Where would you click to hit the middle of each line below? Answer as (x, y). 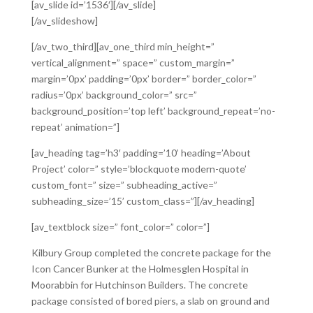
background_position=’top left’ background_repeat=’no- (153, 111)
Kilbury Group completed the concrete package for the (151, 253)
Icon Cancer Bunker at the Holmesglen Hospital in (140, 269)
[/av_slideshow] (64, 21)
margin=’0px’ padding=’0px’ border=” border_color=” (144, 79)
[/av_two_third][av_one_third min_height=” (123, 46)
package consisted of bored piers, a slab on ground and (150, 301)
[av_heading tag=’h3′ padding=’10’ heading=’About (141, 153)
